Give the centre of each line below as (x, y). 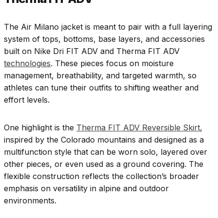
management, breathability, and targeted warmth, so (100, 75)
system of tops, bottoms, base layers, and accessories (104, 39)
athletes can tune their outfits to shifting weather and (101, 87)
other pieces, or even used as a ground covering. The (104, 164)
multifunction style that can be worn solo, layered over (106, 152)
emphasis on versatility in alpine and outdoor (86, 188)
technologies (27, 63)
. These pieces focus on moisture (112, 63)
